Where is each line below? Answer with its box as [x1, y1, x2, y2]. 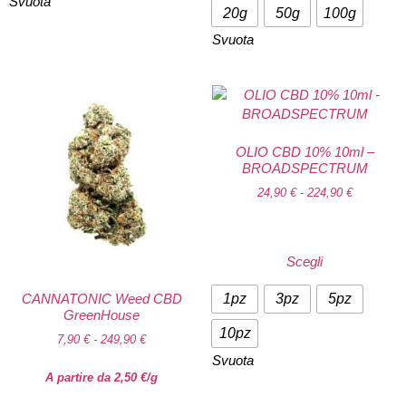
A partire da [45, 371, 114, 385]
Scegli [286, 253, 323, 269]
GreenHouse [63, 306, 140, 323]
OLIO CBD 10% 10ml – [235, 143, 374, 159]
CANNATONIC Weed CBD [21, 290, 182, 306]
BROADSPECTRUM [241, 159, 368, 176]
